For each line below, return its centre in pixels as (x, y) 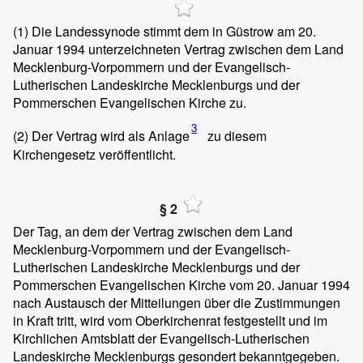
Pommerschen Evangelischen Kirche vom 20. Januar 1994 (181, 285)
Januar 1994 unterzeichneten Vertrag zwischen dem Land (178, 49)
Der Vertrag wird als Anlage (109, 136)
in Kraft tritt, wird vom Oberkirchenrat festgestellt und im (170, 321)
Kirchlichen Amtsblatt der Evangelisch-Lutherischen (161, 339)
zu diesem (236, 136)
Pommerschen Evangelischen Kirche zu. (130, 103)
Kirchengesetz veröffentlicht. (94, 154)
